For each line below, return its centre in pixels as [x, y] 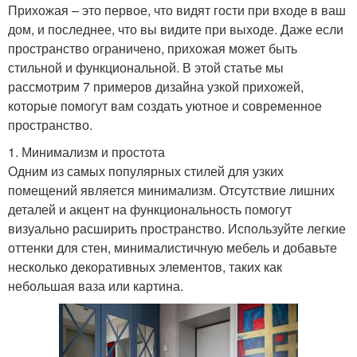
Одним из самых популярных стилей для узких [146, 171]
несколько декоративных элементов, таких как [145, 266]
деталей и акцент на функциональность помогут [150, 209]
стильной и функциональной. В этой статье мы [146, 67]
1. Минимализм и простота [86, 151]
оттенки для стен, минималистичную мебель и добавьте [173, 247]
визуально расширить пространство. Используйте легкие [177, 228]
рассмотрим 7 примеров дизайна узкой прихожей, [156, 86]
